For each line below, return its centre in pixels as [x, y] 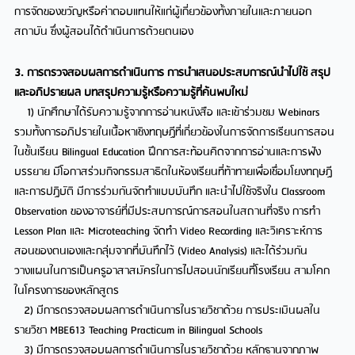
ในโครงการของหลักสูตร [67, 292]
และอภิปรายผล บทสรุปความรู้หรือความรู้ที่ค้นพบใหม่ [136, 94]
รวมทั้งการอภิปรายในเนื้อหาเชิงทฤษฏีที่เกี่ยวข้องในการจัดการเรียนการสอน [175, 133]
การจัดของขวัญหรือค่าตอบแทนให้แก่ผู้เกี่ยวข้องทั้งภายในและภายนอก [163, 13]
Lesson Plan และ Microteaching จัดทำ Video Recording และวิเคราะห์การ [169, 232]
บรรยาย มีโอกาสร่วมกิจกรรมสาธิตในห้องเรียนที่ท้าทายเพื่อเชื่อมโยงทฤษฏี [174, 173]
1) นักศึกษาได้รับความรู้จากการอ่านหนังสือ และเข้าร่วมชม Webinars [167, 113]
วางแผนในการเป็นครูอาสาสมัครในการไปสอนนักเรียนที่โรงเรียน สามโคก [172, 272]
